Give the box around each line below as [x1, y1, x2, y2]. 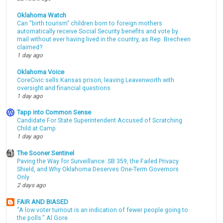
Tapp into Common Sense [17, 109, 92, 116]
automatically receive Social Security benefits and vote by [17, 27, 179, 35]
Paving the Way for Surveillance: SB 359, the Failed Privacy [17, 158, 179, 165]
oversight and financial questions [17, 84, 111, 92]
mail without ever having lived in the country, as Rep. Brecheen [17, 35, 191, 43]
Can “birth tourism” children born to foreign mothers [17, 19, 163, 27]
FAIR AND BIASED [17, 198, 69, 206]
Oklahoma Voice [17, 68, 65, 76]
